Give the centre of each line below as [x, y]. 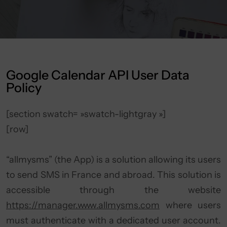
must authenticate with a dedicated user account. [113, 220]
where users [190, 205]
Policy [24, 88]
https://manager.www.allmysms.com [83, 205]
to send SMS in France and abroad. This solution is [113, 175]
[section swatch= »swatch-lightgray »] [86, 114]
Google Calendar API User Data [98, 75]
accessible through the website [113, 190]
